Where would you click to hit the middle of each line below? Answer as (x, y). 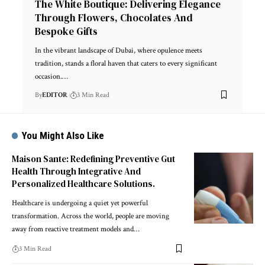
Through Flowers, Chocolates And (114, 17)
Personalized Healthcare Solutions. (83, 183)
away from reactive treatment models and (73, 229)
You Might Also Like (63, 135)
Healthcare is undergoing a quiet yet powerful (80, 203)
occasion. (49, 76)
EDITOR (55, 95)
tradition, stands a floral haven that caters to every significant (126, 63)
